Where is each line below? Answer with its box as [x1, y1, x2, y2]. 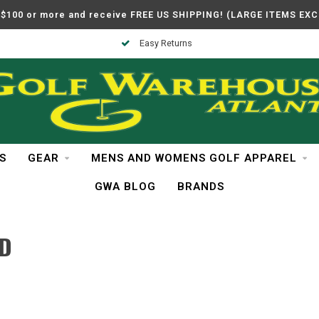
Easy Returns [137, 38, 192, 48]
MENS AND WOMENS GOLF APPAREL [90, 152, 297, 164]
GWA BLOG [95, 180, 156, 193]
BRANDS [177, 180, 224, 193]
